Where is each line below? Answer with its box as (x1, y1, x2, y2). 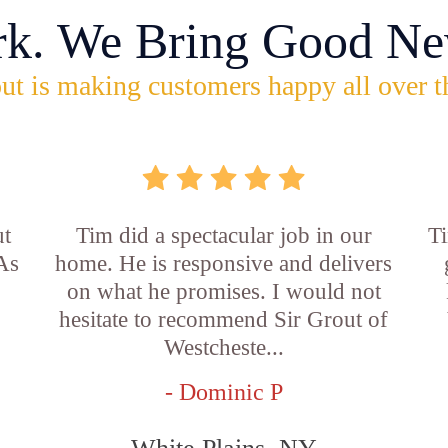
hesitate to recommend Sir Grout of (59, 307, 389, 332)
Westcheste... (163, 335, 284, 360)
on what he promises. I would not (66, 279, 381, 304)
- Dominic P (164, 379, 283, 405)
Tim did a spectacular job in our (75, 223, 372, 248)
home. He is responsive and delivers (55, 251, 393, 276)
